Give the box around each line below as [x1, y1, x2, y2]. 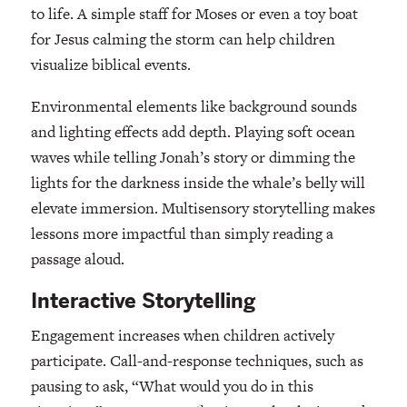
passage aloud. [30, 248, 124, 271]
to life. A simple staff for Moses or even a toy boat [30, 3, 358, 25]
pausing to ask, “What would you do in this [30, 375, 313, 398]
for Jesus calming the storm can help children [30, 28, 335, 51]
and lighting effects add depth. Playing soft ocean [30, 121, 355, 144]
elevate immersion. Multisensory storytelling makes [30, 197, 375, 220]
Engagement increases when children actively [30, 324, 334, 347]
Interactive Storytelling [30, 289, 256, 314]
